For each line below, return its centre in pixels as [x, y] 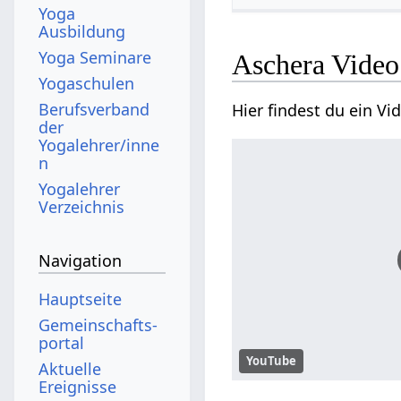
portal [62, 342]
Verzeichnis [82, 206]
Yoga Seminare [95, 57]
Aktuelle [70, 368]
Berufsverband [94, 109]
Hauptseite [81, 299]
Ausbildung [82, 31]
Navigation [81, 261]
